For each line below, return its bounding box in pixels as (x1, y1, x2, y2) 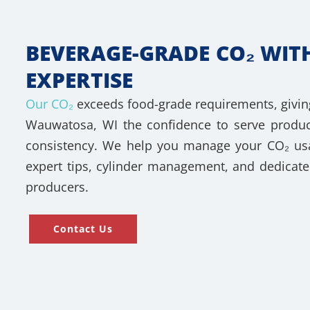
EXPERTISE (26, 66, 133, 95)
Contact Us (53, 222, 113, 236)
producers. (26, 179, 89, 196)
